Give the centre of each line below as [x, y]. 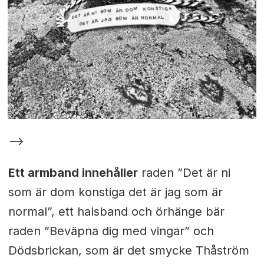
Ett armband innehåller [73, 173]
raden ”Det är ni [184, 173]
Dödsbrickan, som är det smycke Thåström [128, 251]
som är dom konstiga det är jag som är [115, 192]
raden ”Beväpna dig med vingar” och [111, 231]
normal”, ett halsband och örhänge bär [116, 212]
